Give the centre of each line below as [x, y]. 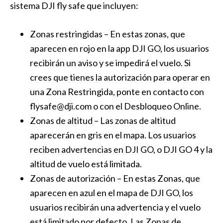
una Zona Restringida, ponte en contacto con [117, 92]
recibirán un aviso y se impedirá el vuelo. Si [110, 63]
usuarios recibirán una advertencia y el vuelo [115, 207]
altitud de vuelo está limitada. [86, 164]
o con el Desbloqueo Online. [146, 106]
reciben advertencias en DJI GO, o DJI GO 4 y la [121, 149]
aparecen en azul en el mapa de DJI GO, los [111, 193]
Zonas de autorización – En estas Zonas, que [115, 178]
